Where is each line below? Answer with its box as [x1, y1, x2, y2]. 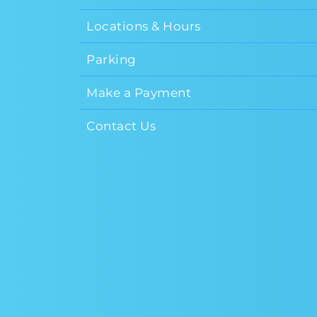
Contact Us [86, 119, 156, 134]
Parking [86, 52, 137, 67]
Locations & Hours [86, 19, 201, 34]
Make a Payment [86, 86, 191, 100]
